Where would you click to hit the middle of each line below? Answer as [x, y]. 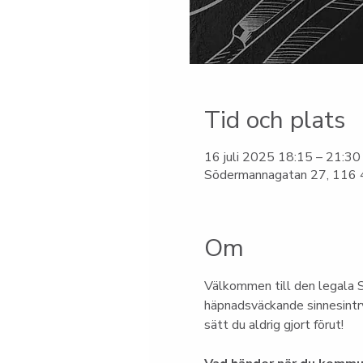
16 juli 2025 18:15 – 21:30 [282, 157]
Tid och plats [275, 120]
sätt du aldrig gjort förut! [274, 325]
